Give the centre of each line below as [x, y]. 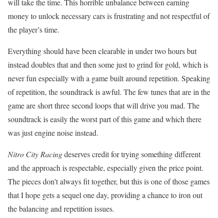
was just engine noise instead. [53, 132]
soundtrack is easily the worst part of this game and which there [105, 119]
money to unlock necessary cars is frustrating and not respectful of [109, 16]
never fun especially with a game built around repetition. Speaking [109, 78]
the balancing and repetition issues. [61, 208]
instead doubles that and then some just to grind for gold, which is [108, 64]
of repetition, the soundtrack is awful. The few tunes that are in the [109, 91]
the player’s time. [34, 29]
